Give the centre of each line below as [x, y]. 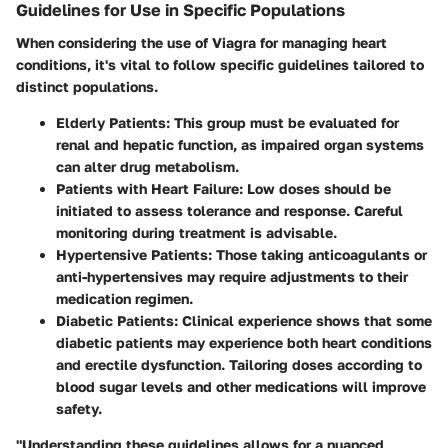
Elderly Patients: [113, 122]
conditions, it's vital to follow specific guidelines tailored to [220, 64]
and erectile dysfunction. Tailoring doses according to [239, 364]
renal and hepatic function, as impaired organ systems [240, 144]
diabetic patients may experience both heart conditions [244, 342]
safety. [79, 408]
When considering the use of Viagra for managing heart [201, 42]
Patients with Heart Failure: [149, 188]
